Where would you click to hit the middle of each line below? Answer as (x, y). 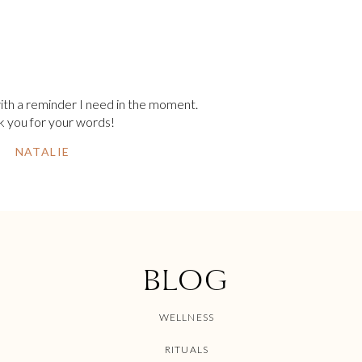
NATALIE (42, 152)
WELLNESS (187, 317)
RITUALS (187, 349)
